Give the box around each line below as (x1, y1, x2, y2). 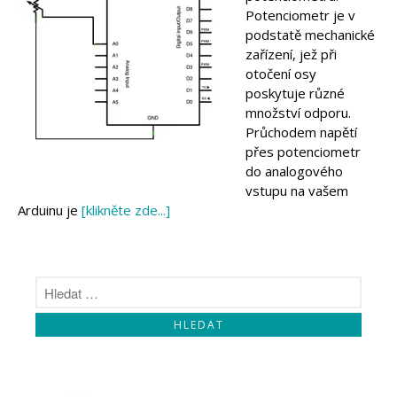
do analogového (245, 161, 343, 180)
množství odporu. (245, 103, 351, 121)
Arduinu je (18, 200, 82, 219)
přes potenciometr (245, 142, 361, 160)
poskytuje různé (245, 83, 345, 102)
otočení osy (245, 64, 316, 82)
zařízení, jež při (245, 44, 337, 63)
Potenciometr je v (245, 5, 355, 24)
